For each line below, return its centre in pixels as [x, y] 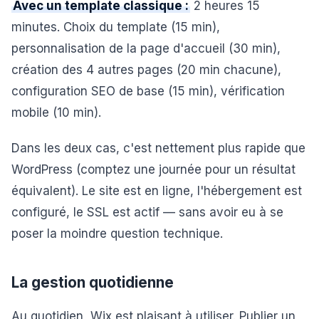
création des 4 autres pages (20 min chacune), [146, 70]
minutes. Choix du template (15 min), [116, 27]
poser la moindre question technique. [117, 234]
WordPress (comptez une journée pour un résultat [153, 169]
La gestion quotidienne [93, 282]
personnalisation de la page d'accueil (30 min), [146, 48]
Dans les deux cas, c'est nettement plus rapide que [158, 148]
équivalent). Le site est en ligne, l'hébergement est [157, 191]
